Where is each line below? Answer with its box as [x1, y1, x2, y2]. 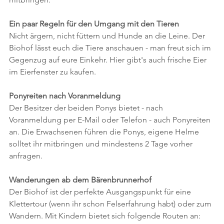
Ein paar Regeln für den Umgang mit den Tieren [9, 18, 179, 28]
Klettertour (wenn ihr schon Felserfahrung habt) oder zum [9, 198, 213, 208]
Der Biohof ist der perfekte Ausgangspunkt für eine [9, 186, 193, 196]
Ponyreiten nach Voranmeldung [9, 90, 120, 100]
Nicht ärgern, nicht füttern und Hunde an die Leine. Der [9, 30, 207, 40]
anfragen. [9, 150, 42, 160]
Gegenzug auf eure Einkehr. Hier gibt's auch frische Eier [9, 54, 208, 64]
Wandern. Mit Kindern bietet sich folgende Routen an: [9, 210, 200, 220]
